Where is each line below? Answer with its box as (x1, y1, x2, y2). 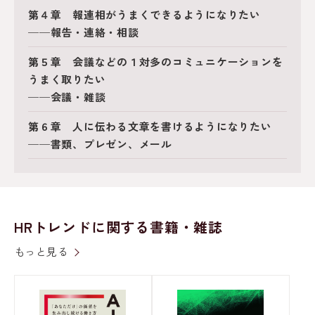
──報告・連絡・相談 (28, 25, 139, 40)
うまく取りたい (28, 72, 106, 87)
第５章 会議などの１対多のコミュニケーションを (28, 54, 283, 70)
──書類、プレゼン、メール (28, 136, 172, 152)
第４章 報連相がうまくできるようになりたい (28, 7, 261, 22)
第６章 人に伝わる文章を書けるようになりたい (28, 119, 272, 134)
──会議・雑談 (28, 89, 106, 105)
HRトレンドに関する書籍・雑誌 (14, 217, 223, 238)
